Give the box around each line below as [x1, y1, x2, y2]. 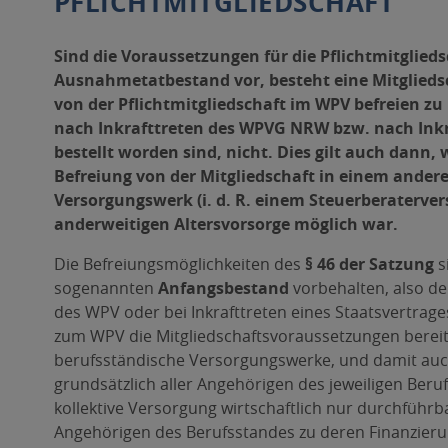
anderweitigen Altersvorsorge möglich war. [53, 213, 398, 235]
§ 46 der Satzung [300, 253, 434, 275]
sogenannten [53, 277, 158, 299]
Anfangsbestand [157, 277, 289, 299]
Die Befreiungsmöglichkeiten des [53, 253, 301, 275]
